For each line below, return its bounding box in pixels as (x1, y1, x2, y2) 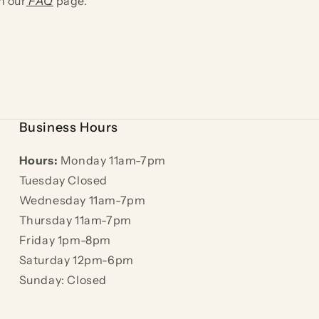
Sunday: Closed (19, 273, 108, 288)
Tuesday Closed (19, 173, 108, 188)
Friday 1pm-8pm (19, 233, 112, 248)
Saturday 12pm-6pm (19, 253, 134, 268)
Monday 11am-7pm (58, 153, 166, 168)
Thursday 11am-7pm (19, 213, 132, 228)
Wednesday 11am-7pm (19, 193, 146, 208)
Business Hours (19, 120, 119, 136)
